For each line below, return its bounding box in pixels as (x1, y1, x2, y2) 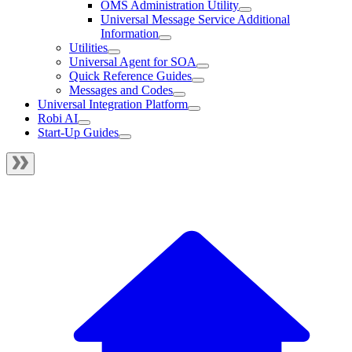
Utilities (69, 40, 108, 54)
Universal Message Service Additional (101, 12, 290, 26)
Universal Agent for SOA (69, 54, 196, 68)
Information (101, 26, 159, 40)
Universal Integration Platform (38, 97, 188, 111)
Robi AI (38, 111, 78, 125)
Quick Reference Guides (69, 68, 192, 82)
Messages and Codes (69, 82, 173, 97)
